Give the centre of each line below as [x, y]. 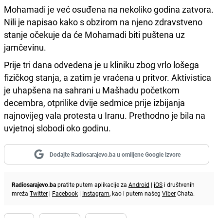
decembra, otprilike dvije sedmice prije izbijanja [94, 102]
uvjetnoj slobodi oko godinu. [57, 128]
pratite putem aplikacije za [92, 184]
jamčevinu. [25, 47]
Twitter [39, 193]
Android [139, 184]
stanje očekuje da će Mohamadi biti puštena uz [94, 34]
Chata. [185, 193]
